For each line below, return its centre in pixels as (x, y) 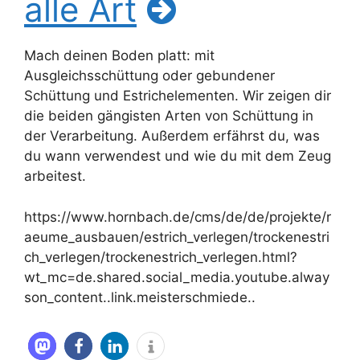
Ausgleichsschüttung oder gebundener (149, 76)
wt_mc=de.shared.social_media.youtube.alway (177, 277)
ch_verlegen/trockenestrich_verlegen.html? (161, 257)
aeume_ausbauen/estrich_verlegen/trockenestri (177, 237)
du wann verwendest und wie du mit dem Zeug (178, 156)
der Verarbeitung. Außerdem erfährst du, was (172, 136)
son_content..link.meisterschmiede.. (140, 297)
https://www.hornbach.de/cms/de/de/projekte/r (178, 217)
